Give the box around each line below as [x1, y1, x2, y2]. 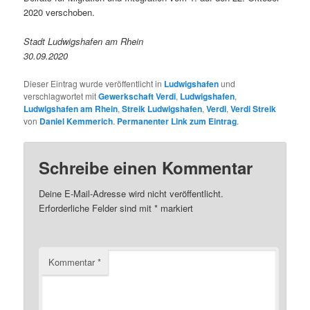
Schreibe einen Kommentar [39, 156, 253, 180]
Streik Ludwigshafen [122, 102, 203, 115]
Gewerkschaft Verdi [98, 89, 176, 102]
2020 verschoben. [24, 5, 95, 19]
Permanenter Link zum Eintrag [117, 114, 237, 127]
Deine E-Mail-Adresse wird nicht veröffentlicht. [39, 187, 224, 201]
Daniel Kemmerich [39, 114, 113, 127]
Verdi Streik [230, 102, 277, 115]
